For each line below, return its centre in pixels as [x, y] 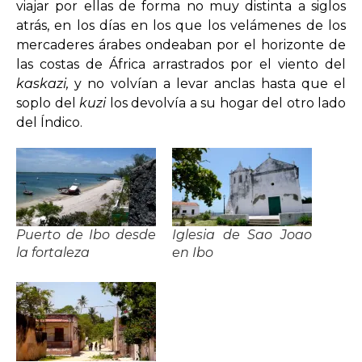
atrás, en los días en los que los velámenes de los [181, 25]
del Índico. [49, 122]
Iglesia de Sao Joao [242, 234]
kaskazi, [46, 83]
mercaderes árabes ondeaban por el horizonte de [181, 44]
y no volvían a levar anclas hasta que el [210, 83]
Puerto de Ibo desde [86, 234]
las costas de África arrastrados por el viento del [181, 64]
